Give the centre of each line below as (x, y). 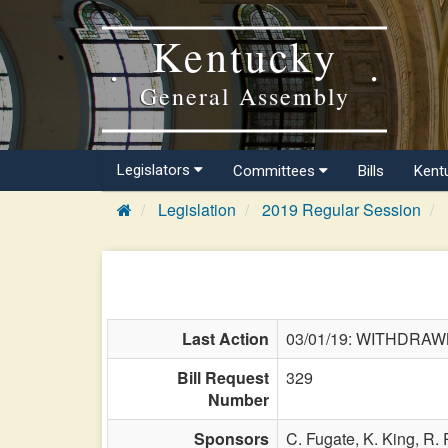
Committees (276, 171)
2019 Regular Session (341, 209)
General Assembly (244, 95)
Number (238, 399)
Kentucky (244, 55)
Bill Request (223, 377)
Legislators (155, 170)
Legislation (197, 209)
